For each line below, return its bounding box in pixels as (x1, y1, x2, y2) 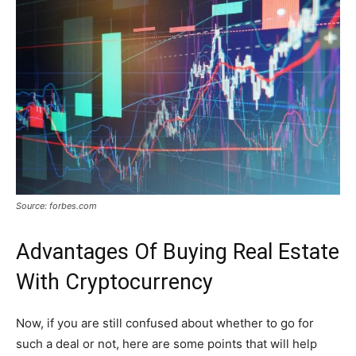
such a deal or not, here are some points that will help (16, 335, 317, 351)
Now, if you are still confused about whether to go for (16, 315, 314, 331)
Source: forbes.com (16, 199, 97, 211)
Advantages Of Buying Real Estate (16, 238, 339, 265)
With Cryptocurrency (16, 269, 213, 295)
